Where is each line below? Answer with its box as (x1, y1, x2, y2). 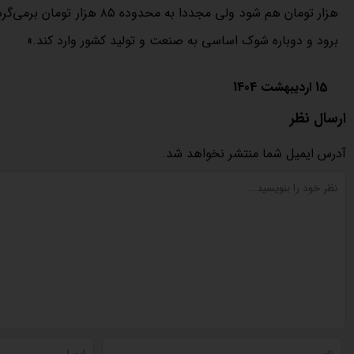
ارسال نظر (290, 107, 346, 130)
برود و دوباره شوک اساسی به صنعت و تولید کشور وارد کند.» (27, 30, 338, 51)
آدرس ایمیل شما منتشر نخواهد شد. (162, 143, 346, 164)
